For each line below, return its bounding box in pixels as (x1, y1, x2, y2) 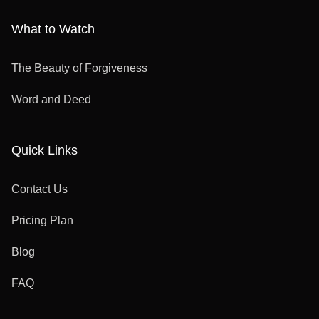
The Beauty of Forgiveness (11, 62, 147, 75)
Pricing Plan (11, 214, 73, 227)
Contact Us (11, 183, 68, 196)
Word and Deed (11, 93, 91, 106)
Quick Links (11, 143, 78, 158)
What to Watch (11, 22, 95, 37)
